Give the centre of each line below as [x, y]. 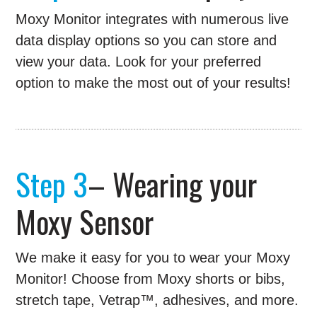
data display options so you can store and [146, 41]
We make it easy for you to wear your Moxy [153, 258]
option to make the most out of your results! [154, 83]
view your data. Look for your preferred [139, 62]
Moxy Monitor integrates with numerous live [152, 19]
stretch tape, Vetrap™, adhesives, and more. [157, 300]
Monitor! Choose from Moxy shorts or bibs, [151, 279]
